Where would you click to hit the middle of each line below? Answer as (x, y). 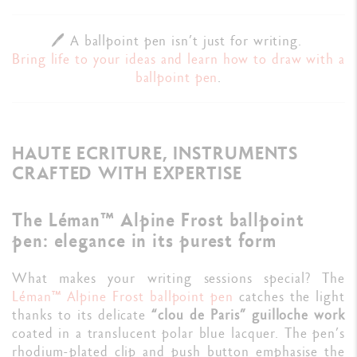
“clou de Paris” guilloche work (249, 315)
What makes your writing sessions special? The (178, 278)
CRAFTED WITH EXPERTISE (127, 173)
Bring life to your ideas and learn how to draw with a (178, 59)
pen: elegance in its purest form (144, 240)
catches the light (289, 296)
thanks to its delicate (82, 315)
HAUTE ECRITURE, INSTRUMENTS (155, 153)
